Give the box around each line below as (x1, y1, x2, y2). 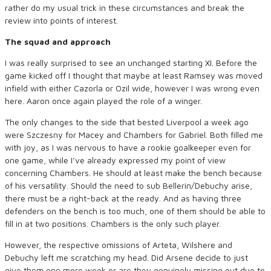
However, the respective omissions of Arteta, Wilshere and (5, 240, 232, 250)
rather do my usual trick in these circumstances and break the (5, 2, 244, 13)
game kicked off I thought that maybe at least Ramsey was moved (5, 70, 263, 80)
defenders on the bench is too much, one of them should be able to (5, 206, 266, 216)
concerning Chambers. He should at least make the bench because (5, 168, 262, 178)
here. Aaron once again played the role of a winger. (5, 96, 202, 106)
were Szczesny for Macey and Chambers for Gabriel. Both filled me (5, 129, 263, 140)
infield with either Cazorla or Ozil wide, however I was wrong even (5, 83, 260, 93)
